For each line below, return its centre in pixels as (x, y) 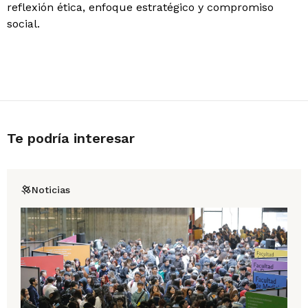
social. (23, 24)
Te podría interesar (71, 138)
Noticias (51, 190)
